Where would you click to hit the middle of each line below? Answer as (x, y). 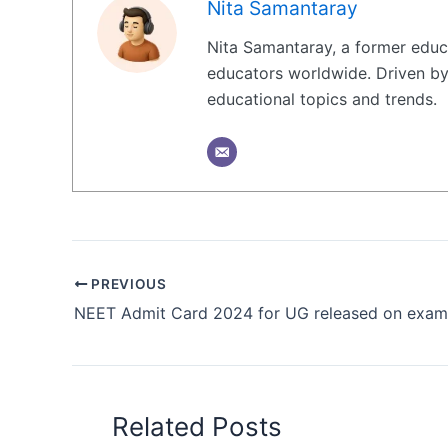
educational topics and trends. (322, 98)
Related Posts (197, 427)
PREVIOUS (127, 284)
